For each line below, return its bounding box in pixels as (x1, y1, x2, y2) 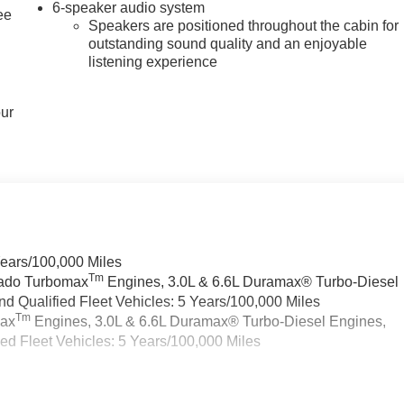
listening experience (88, 54, 218, 70)
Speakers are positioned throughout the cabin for (88, 18, 399, 34)
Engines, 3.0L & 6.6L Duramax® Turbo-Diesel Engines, (31, 314, 387, 330)
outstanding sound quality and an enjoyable (88, 36, 368, 52)
